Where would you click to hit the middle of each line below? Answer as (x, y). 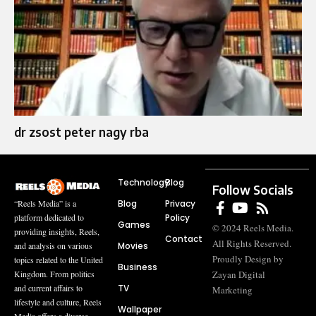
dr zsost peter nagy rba (81, 132)
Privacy (180, 203)
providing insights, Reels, (57, 232)
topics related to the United (59, 260)
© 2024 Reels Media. (253, 227)
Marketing (233, 290)
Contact (184, 238)
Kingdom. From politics (54, 274)
